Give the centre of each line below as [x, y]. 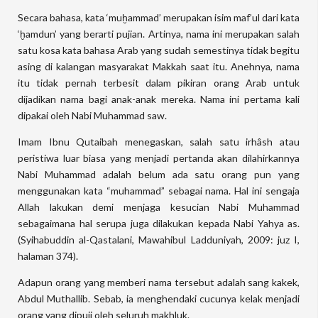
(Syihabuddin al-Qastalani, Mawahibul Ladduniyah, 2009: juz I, [159, 240]
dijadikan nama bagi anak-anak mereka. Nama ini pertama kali [159, 99]
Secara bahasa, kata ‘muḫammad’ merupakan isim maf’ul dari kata [159, 17]
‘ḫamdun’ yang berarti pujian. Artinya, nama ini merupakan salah [159, 34]
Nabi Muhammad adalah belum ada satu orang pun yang [159, 174]
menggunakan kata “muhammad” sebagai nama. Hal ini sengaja [159, 191]
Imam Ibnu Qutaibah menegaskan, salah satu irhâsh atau [159, 142]
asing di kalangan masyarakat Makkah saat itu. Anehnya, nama [159, 66]
